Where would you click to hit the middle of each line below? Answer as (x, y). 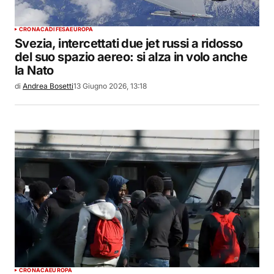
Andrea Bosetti (48, 86)
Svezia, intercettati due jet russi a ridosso (129, 43)
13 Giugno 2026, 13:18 (110, 86)
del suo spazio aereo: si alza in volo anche (131, 57)
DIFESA (60, 29)
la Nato (34, 70)
